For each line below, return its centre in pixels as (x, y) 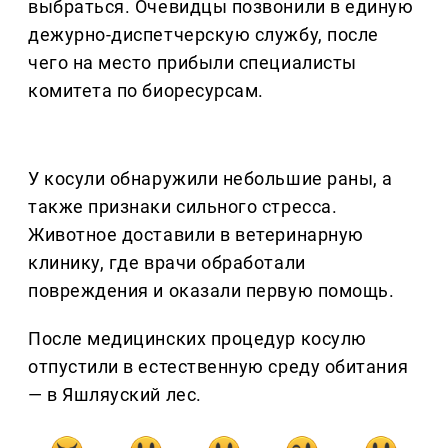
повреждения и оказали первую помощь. (211, 291)
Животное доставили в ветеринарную (196, 235)
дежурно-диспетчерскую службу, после (203, 35)
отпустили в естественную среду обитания (218, 367)
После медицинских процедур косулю (197, 339)
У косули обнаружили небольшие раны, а (210, 179)
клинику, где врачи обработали (167, 263)
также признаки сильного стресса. (183, 207)
